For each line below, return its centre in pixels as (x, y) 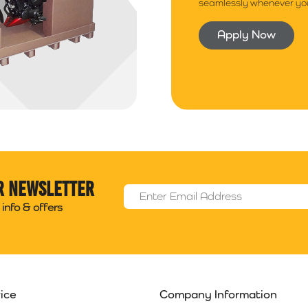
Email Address (156, 189)
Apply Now (246, 34)
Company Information (219, 294)
